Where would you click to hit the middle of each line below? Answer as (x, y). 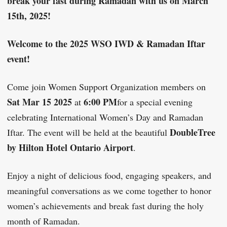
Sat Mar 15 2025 (40, 102)
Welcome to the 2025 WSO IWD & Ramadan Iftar (106, 44)
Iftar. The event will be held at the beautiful (88, 133)
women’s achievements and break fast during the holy (105, 206)
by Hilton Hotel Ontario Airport (70, 148)
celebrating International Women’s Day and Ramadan (105, 117)
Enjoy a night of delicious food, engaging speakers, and (109, 176)
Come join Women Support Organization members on (106, 87)
